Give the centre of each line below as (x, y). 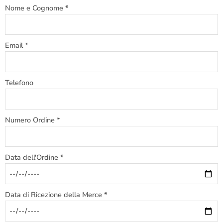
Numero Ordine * (33, 120)
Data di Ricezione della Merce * (56, 195)
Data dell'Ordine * (34, 158)
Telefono (19, 83)
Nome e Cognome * (37, 8)
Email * (17, 46)
